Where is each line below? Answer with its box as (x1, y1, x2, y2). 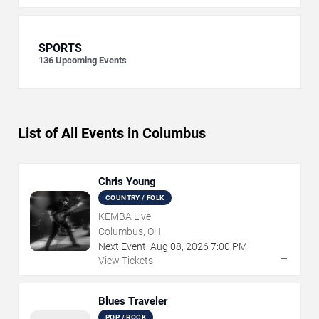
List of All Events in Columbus (18, 125, 206, 142)
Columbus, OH (98, 226, 161, 238)
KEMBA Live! (98, 211, 153, 223)
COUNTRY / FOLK (105, 194, 164, 202)
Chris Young (98, 175, 156, 189)
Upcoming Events (56, 55, 127, 66)
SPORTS (38, 41, 82, 56)
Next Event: (98, 241, 148, 253)
